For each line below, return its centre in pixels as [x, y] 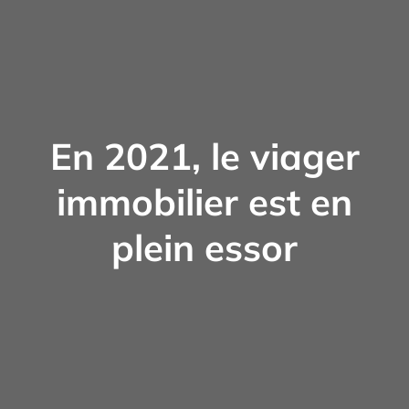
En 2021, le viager [204, 156]
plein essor [204, 247]
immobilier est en [204, 201]
